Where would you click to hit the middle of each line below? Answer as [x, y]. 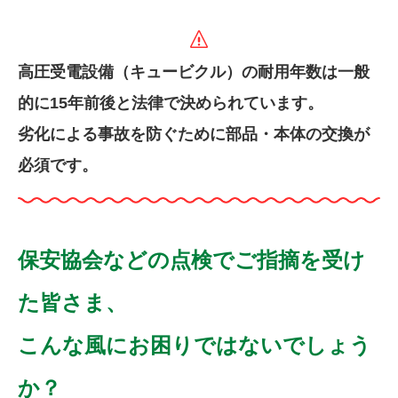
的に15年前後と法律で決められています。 [171, 103]
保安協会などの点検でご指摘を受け [191, 260]
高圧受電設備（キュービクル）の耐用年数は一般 [194, 72]
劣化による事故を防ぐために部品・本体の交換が [194, 134]
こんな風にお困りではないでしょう [195, 346]
